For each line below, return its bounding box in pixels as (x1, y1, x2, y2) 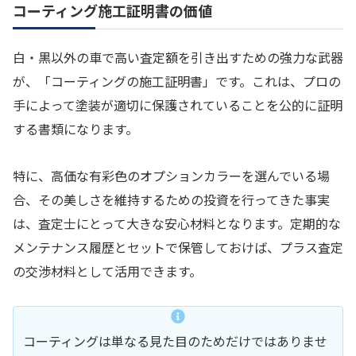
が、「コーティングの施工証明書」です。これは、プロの (13, 72, 341, 91)
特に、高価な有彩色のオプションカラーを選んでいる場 (13, 165, 330, 185)
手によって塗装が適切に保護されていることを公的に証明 (13, 95, 342, 115)
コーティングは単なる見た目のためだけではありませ (23, 331, 327, 350)
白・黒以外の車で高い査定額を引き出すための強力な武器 (13, 48, 343, 68)
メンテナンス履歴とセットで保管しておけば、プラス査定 (13, 237, 343, 257)
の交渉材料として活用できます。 (13, 261, 202, 281)
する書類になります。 (13, 119, 138, 139)
